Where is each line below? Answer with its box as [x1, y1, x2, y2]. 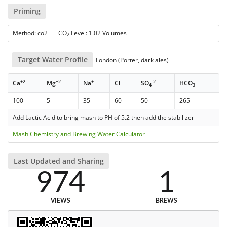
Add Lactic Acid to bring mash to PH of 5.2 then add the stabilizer [13, 113, 195, 122]
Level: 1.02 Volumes [69, 29, 127, 38]
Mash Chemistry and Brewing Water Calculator [13, 130, 145, 139]
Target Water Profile [17, 55, 88, 65]
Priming [13, 6, 41, 16]
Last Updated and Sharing [13, 156, 104, 166]
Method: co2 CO [13, 29, 67, 38]
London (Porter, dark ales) [94, 56, 169, 65]
